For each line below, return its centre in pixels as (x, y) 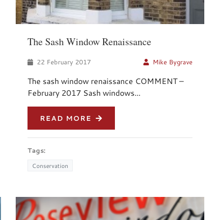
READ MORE (67, 118)
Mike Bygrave (172, 62)
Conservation (50, 166)
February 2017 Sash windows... (84, 93)
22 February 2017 (63, 62)
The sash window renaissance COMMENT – (106, 81)
